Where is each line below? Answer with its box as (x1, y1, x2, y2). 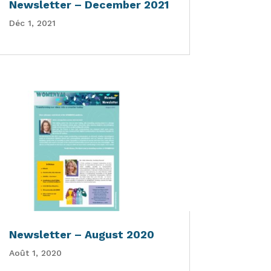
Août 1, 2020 (8, 248, 62, 258)
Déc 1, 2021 (8, 18, 56, 28)
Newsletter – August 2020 (8, 228, 154, 241)
